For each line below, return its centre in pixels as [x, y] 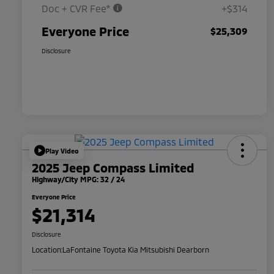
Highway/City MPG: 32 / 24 [78, 180]
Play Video [62, 150]
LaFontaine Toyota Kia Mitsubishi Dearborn [136, 250]
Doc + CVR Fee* [77, 9]
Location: [47, 250]
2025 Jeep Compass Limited [113, 168]
